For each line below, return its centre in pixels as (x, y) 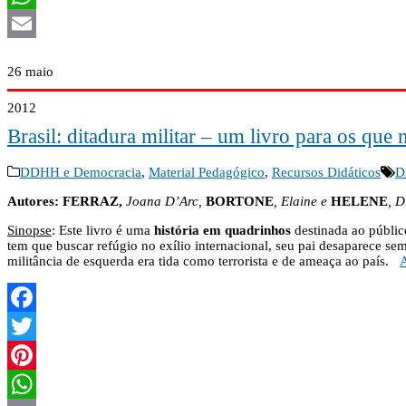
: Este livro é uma (103, 231)
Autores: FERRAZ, (65, 202)
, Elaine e (300, 202)
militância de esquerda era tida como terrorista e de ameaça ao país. (203, 261)
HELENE (359, 202)
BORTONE (240, 202)
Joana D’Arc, (164, 202)
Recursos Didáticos (326, 173)
